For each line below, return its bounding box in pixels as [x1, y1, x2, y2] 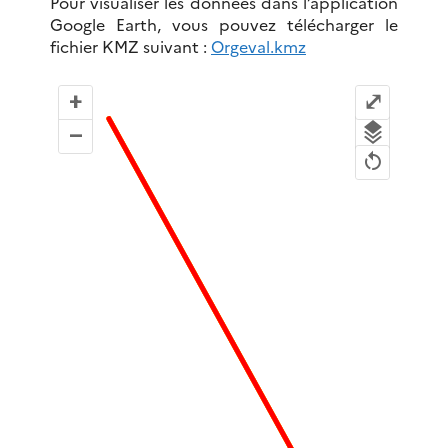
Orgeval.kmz [211, 35, 306, 58]
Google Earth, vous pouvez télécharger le [50, 13, 398, 36]
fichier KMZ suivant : [50, 35, 211, 58]
